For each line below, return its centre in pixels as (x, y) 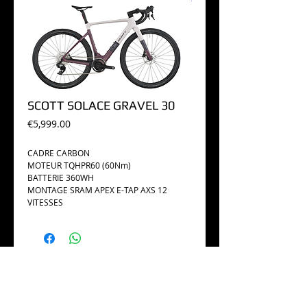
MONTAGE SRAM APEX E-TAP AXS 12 (97, 190)
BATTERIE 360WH (61, 177)
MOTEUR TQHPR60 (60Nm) (79, 165)
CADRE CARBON (59, 153)
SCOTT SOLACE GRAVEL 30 (101, 105)
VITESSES (45, 202)
